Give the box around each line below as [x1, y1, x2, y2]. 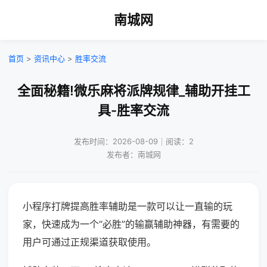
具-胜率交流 [98, 103, 169, 118]
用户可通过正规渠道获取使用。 [23, 236, 156, 248]
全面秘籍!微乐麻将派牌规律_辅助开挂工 [17, 83, 250, 98]
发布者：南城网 [106, 150, 161, 159]
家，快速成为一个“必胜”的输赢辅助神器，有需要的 [23, 218, 240, 230]
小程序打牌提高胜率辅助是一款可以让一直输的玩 [23, 200, 232, 212]
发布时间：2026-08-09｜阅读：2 [73, 136, 194, 146]
